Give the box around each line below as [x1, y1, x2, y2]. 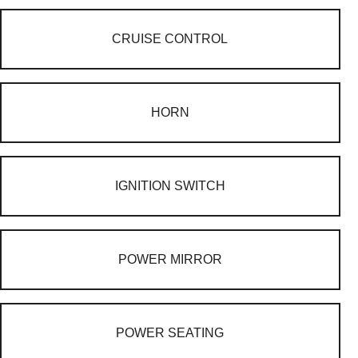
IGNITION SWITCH [114, 179, 225, 193]
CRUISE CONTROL [112, 32, 229, 46]
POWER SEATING [116, 326, 225, 340]
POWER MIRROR [117, 253, 222, 267]
